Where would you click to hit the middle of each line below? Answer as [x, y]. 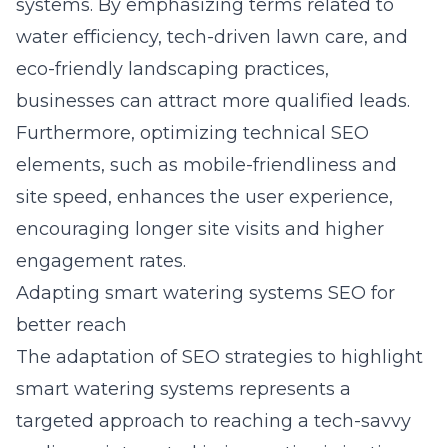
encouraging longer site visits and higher [200, 229]
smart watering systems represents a [183, 389]
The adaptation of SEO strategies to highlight [219, 357]
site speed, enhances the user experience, [204, 197]
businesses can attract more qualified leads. [213, 101]
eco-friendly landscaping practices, [172, 69]
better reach [71, 325]
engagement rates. [101, 261]
